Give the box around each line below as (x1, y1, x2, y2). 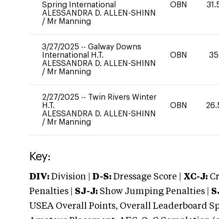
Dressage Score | (111, 173, 181, 181)
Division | (49, 173, 92, 181)
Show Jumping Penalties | (98, 187, 211, 196)
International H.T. (42, 51, 104, 59)
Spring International (42, 1, 116, 9)
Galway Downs (88, 43, 141, 51)
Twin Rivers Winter (88, 93, 156, 101)
